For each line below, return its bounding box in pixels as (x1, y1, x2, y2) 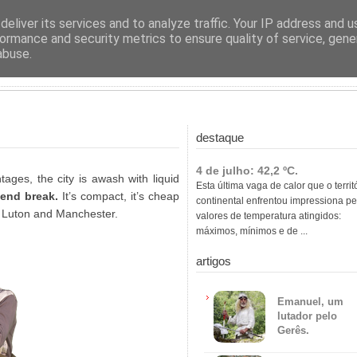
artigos (196, 254, 231, 268)
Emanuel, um (277, 296, 343, 308)
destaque (196, 131, 244, 144)
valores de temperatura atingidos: (196, 210, 341, 222)
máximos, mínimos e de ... (196, 226, 308, 237)
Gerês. (277, 324, 309, 336)
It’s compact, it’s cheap (57, 190, 180, 202)
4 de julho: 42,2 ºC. (196, 164, 298, 177)
